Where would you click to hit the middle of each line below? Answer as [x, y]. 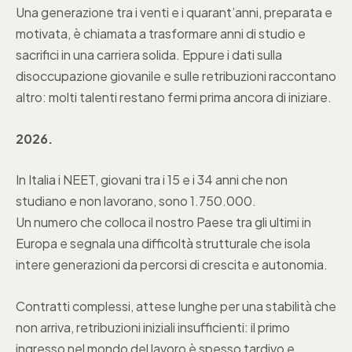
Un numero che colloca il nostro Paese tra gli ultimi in [163, 222]
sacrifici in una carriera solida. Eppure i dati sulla [149, 55]
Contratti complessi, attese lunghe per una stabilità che [176, 306]
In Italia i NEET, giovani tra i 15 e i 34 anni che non [152, 180]
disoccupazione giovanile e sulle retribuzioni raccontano [176, 76]
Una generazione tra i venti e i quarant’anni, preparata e [174, 12]
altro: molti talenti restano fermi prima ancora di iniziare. [174, 97]
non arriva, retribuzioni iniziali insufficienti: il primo [153, 327]
